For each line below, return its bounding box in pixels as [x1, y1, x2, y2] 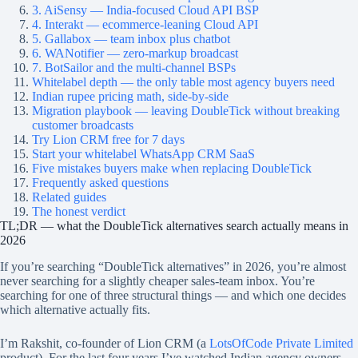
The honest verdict [32, 205, 125, 218]
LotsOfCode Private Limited [209, 336, 353, 350]
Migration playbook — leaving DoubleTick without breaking [32, 104, 340, 117]
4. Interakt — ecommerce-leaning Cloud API [32, 18, 258, 31]
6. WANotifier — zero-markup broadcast [32, 46, 238, 60]
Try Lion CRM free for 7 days [32, 133, 185, 146]
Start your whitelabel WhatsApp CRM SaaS [32, 147, 255, 161]
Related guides [32, 190, 106, 204]
